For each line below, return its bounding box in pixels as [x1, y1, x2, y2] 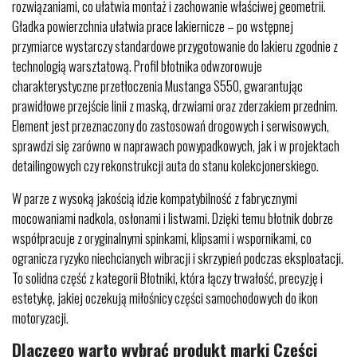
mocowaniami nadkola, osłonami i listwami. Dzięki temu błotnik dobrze [12, 208, 333, 228]
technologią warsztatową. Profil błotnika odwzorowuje [12, 56, 262, 76]
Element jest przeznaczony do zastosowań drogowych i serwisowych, [12, 116, 329, 135]
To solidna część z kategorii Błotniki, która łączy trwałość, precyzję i [12, 268, 323, 288]
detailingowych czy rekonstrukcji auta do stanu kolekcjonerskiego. [12, 155, 319, 175]
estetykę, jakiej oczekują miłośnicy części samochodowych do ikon [12, 288, 318, 308]
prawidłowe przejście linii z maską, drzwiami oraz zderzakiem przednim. [12, 96, 338, 116]
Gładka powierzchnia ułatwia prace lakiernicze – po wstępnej [12, 16, 293, 36]
